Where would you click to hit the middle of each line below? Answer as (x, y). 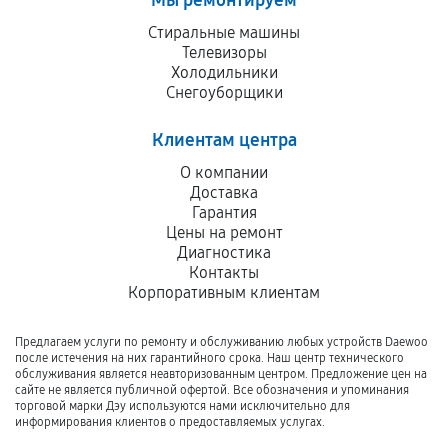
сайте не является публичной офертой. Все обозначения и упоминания (212, 390)
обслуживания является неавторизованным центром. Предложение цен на (221, 374)
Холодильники (224, 73)
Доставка (224, 193)
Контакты (224, 273)
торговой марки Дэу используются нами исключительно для (182, 406)
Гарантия (224, 213)
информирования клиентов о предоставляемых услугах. (170, 422)
